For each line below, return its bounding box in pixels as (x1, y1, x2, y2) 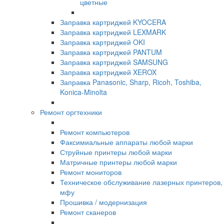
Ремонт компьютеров (60, 127, 129, 137)
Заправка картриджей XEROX (60, 67, 156, 77)
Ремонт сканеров (60, 207, 116, 217)
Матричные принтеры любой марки (60, 157, 177, 167)
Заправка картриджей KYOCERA (60, 17, 166, 27)
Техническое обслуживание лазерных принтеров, (60, 177, 222, 187)
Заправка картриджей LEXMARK (60, 27, 166, 37)
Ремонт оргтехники (40, 107, 102, 117)
